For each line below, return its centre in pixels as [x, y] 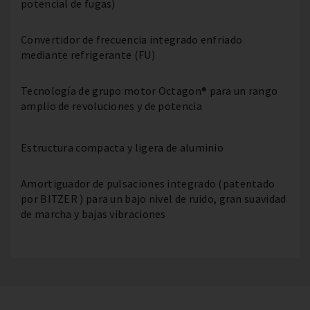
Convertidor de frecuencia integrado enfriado [132, 39]
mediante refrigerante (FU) [88, 55]
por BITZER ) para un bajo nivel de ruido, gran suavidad [154, 199]
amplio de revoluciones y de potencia [111, 106]
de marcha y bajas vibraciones [93, 214]
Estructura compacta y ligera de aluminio [122, 147]
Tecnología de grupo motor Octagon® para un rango [149, 91]
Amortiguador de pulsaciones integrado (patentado [148, 183]
